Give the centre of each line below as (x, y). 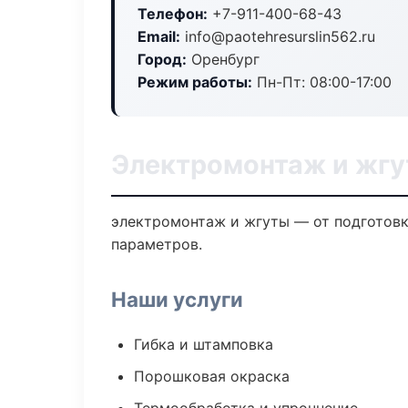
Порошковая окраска (212, 376)
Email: (159, 36)
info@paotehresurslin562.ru (278, 36)
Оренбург (223, 59)
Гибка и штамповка (204, 344)
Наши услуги (177, 299)
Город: (162, 59)
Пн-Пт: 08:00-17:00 (322, 82)
